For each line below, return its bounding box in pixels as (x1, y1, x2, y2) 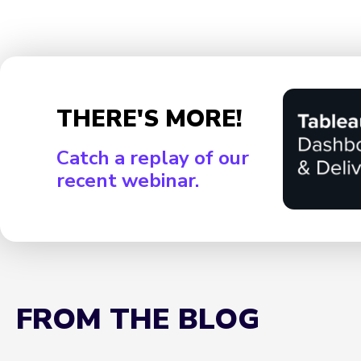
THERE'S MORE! (56, 102, 242, 135)
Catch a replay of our (56, 144, 249, 171)
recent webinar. (56, 167, 199, 193)
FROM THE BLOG (16, 300, 259, 340)
